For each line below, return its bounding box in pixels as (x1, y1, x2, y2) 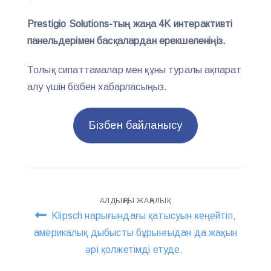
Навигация (27, 196, 122, 218)
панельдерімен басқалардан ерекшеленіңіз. (27, 35, 226, 46)
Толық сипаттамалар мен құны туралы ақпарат (27, 64, 242, 75)
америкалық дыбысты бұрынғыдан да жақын (34, 227, 237, 238)
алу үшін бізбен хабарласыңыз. (27, 81, 168, 92)
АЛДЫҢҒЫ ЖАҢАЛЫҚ (99, 196, 172, 205)
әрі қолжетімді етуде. (85, 244, 186, 255)
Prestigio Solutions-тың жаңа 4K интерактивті (27, 18, 233, 29)
